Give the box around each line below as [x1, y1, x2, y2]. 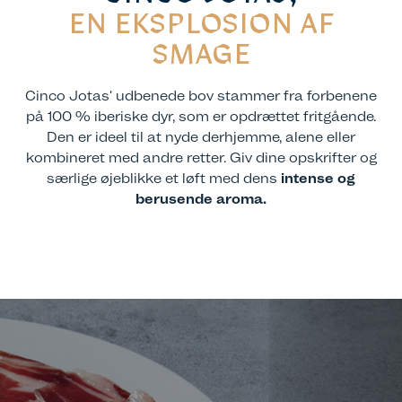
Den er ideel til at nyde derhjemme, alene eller [47, 128, 355, 146]
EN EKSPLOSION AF [67, 13, 335, 40]
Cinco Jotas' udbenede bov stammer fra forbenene [25, 87, 377, 105]
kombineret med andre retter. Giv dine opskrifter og [25, 149, 377, 167]
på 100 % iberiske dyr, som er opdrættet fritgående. [26, 108, 376, 126]
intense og [281, 170, 355, 188]
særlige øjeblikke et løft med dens [47, 170, 281, 188]
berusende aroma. [135, 190, 267, 208]
